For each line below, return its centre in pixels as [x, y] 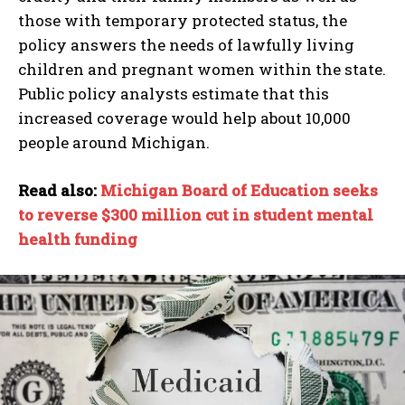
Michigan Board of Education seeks [239, 190]
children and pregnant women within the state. [202, 69]
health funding [78, 239]
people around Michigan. [114, 142]
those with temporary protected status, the [183, 20]
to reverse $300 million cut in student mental [196, 214]
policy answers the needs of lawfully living [186, 44]
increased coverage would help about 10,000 [184, 118]
